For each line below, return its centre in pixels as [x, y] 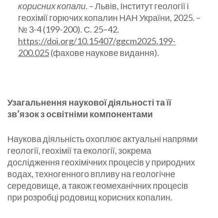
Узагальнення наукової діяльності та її [89, 102]
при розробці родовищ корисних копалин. [90, 197]
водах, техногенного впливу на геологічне [91, 174]
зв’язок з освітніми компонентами [80, 114]
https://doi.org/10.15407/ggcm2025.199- [97, 41]
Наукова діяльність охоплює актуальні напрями [102, 139]
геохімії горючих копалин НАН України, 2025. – [109, 18]
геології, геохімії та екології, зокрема [79, 151]
